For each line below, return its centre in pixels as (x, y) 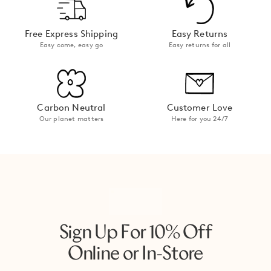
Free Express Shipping (71, 34)
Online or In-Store (135, 255)
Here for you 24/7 (200, 119)
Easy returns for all (200, 45)
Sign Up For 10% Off (135, 233)
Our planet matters (71, 119)
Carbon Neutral (71, 108)
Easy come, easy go (71, 45)
